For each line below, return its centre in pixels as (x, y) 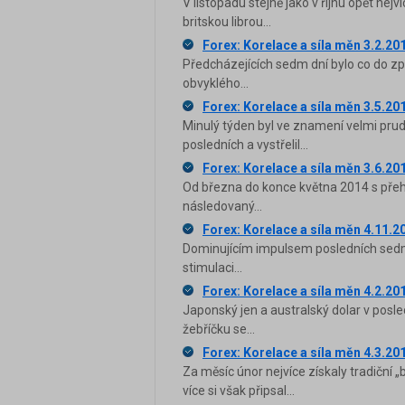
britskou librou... (227, 22)
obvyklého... (216, 84)
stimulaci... (212, 268)
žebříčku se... (219, 330)
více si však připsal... (239, 391)
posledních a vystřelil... (245, 145)
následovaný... (222, 207)
